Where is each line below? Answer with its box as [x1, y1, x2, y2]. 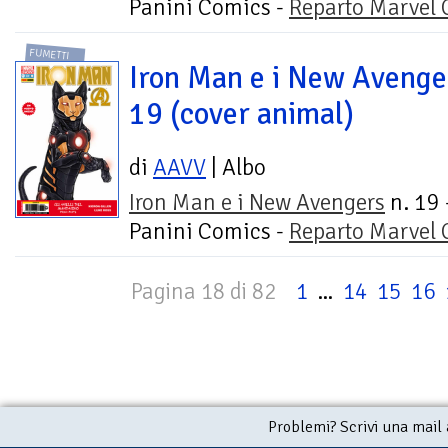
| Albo [206, 153, 266, 183]
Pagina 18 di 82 [131, 278, 276, 307]
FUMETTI [29, 45, 71, 63]
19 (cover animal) [129, 95, 354, 134]
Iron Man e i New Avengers [129, 188, 385, 218]
